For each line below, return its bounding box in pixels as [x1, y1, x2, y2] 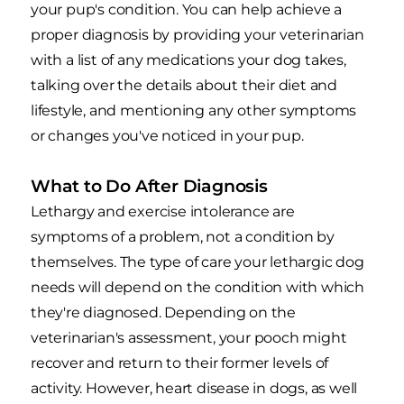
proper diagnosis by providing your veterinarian [31, 25, 364, 43]
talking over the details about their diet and [31, 76, 337, 94]
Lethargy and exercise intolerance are [31, 202, 295, 220]
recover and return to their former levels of [31, 353, 329, 372]
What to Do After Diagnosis [31, 175, 268, 197]
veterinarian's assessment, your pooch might [31, 328, 347, 346]
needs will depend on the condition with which [31, 278, 364, 296]
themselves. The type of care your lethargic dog [31, 252, 364, 271]
